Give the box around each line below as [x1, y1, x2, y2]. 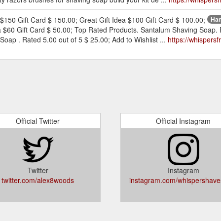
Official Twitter [16, 115, 60, 126]
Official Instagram [156, 115, 211, 126]
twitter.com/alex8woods [1, 175, 74, 185]
